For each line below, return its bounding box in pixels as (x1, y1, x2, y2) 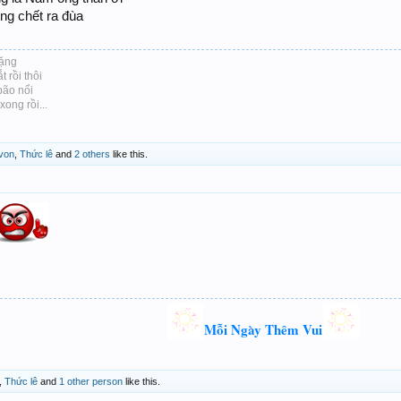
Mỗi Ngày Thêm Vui (204, 320, 322, 340)
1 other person (59, 376, 123, 388)
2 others (74, 149, 110, 160)
